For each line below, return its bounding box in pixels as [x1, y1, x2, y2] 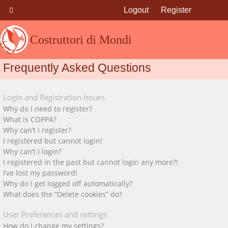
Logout [124, 6, 149, 14]
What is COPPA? [3, 115, 56, 124]
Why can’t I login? [3, 147, 62, 156]
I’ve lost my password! [3, 168, 77, 178]
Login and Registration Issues [3, 92, 105, 102]
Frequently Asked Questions [3, 61, 151, 74]
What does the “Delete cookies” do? [3, 189, 122, 199]
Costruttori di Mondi [30, 33, 132, 46]
